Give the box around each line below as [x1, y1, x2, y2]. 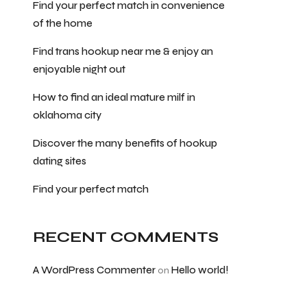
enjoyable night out [33, 63, 125, 75]
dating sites [33, 155, 86, 167]
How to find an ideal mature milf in [33, 91, 195, 103]
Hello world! [171, 264, 229, 276]
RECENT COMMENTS [33, 228, 219, 246]
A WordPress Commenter [33, 264, 156, 276]
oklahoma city [33, 109, 101, 121]
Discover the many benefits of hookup [33, 137, 217, 149]
